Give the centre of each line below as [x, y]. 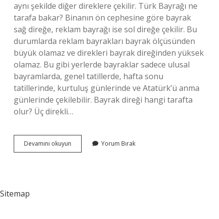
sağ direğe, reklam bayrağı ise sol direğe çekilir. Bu [105, 29]
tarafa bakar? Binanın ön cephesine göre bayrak [102, 18]
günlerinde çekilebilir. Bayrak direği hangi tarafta [103, 100]
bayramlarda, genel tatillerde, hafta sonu [88, 76]
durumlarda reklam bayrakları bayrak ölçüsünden [104, 41]
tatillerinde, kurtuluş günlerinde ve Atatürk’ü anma [107, 88]
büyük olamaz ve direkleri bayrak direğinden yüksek [109, 53]
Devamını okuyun [48, 143]
